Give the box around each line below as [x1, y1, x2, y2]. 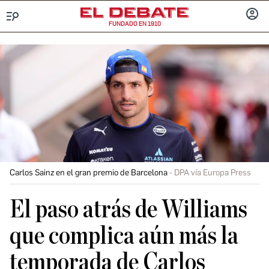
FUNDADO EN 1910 [108, 20, 161, 28]
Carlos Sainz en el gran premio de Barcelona [10, 168, 168, 178]
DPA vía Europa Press [174, 168, 251, 178]
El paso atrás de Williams [10, 197, 247, 222]
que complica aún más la [10, 223, 238, 249]
